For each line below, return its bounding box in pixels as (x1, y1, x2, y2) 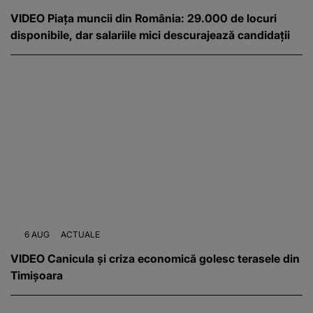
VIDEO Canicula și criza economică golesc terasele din (10, 252, 300, 266)
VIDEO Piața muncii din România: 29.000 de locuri (10, 11, 277, 26)
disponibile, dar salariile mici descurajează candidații (10, 28, 290, 43)
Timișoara (10, 268, 63, 283)
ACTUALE (61, 229, 100, 240)
